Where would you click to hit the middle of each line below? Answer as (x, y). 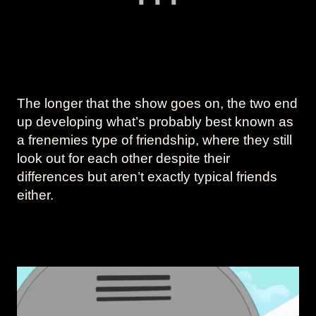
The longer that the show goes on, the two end (157, 104)
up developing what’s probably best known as (155, 122)
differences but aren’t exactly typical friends (147, 177)
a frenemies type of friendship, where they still (154, 140)
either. (35, 195)
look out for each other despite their (123, 159)
